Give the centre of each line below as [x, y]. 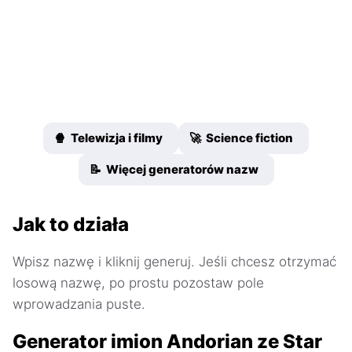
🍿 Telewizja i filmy [108, 138]
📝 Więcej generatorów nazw [174, 170]
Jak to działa [71, 225]
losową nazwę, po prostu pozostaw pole [138, 283]
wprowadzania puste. [79, 304]
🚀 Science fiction [241, 138]
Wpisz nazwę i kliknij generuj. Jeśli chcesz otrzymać [174, 262]
